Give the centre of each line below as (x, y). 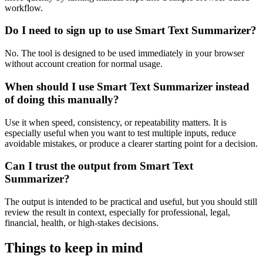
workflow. (24, 8)
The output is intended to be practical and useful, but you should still (131, 201)
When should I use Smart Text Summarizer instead (127, 86)
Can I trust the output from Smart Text (99, 166)
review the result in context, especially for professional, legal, (117, 212)
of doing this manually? (62, 99)
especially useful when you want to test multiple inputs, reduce (120, 133)
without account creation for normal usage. (84, 64)
